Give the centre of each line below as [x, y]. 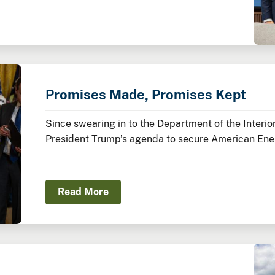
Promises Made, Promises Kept [145, 95]
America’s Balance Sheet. [103, 155]
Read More [83, 192]
